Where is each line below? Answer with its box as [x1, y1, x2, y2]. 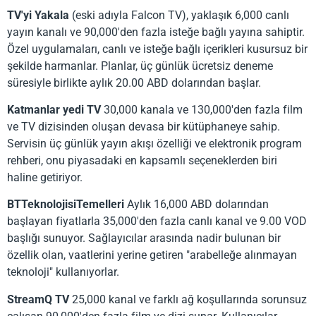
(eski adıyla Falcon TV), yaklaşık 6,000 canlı [69, 8, 289, 22]
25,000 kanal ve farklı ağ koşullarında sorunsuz [69, 292, 307, 306]
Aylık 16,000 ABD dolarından [124, 197, 269, 212]
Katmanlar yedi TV [7, 102, 101, 116]
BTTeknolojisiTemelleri [7, 197, 124, 212]
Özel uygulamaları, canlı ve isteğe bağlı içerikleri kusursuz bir [7, 42, 308, 56]
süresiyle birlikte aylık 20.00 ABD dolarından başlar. [7, 75, 261, 90]
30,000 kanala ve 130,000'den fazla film [101, 102, 303, 116]
